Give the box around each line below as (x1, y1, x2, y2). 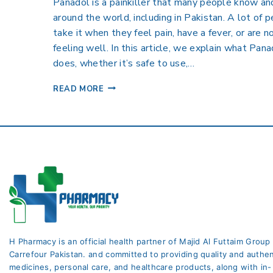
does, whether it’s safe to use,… (53, 56, 195, 70)
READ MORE (53, 83, 104, 94)
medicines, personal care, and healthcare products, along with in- (9, 261, 272, 272)
